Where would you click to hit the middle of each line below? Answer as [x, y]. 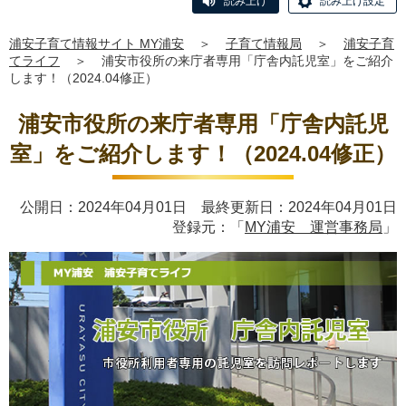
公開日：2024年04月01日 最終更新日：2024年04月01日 [208, 207]
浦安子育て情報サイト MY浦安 [97, 43]
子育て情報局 [264, 43]
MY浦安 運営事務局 [314, 227]
